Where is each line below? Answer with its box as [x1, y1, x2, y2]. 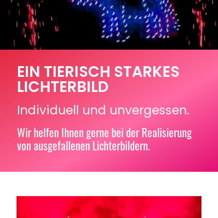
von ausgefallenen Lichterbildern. [17, 137, 150, 154]
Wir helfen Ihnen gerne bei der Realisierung [17, 124, 192, 141]
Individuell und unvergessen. [17, 102, 189, 119]
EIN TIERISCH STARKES [17, 61, 180, 83]
